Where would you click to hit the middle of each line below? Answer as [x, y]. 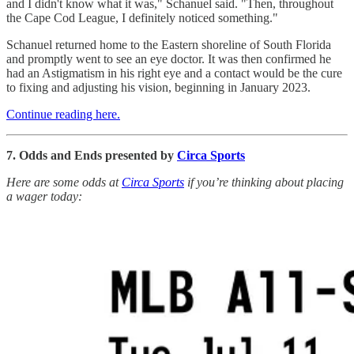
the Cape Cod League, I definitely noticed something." [142, 17]
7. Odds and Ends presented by [92, 155]
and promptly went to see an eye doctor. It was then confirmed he [169, 58]
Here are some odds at [64, 182]
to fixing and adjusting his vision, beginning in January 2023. [158, 87]
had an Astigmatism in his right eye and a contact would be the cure [174, 73]
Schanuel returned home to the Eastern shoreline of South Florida [169, 44]
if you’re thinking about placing [264, 182]
